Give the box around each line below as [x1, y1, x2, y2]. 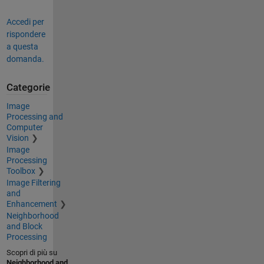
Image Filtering [6, 178, 61, 188]
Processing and [6, 112, 63, 122]
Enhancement [6, 199, 57, 209]
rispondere [6, 29, 45, 39]
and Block [6, 222, 42, 232]
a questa [6, 41, 38, 51]
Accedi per [6, 16, 44, 27]
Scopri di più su [6, 248, 57, 258]
